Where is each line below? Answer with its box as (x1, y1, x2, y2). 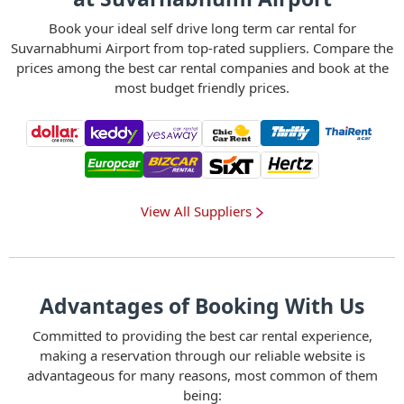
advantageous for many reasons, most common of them (26, 366, 378, 384)
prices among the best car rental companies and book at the (15, 59, 389, 77)
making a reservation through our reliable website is (39, 346, 365, 364)
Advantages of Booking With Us (40, 291, 364, 320)
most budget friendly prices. (115, 78, 289, 96)
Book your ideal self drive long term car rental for (48, 19, 356, 37)
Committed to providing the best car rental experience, (32, 326, 372, 344)
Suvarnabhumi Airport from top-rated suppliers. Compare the (11, 39, 393, 57)
